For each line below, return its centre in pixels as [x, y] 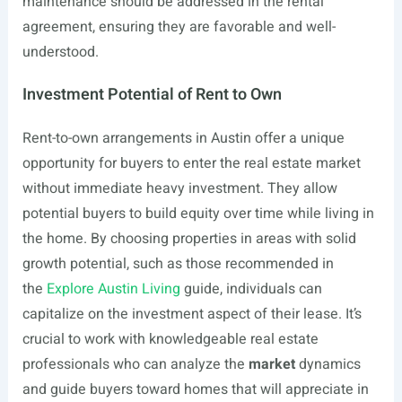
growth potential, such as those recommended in [178, 264]
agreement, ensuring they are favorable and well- [179, 27]
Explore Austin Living [113, 289]
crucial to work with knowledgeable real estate [170, 339]
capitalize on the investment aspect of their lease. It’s [192, 314]
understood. [60, 52]
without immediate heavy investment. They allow [179, 188]
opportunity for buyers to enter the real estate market [191, 163]
